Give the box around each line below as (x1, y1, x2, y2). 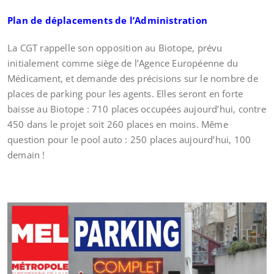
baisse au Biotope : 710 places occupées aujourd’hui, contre (7, 103, 266, 115)
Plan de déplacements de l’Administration (7, 14, 208, 26)
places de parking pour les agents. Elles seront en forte (7, 87, 243, 100)
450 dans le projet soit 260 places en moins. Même (7, 118, 228, 130)
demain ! (7, 149, 45, 161)
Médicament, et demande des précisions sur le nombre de (7, 72, 258, 84)
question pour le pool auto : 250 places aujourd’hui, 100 (7, 133, 251, 146)
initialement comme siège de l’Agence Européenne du (7, 57, 239, 69)
